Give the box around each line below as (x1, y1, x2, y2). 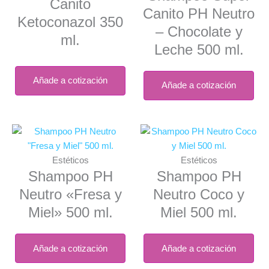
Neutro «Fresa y (19, 186, 122, 202)
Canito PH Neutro (143, 5, 255, 22)
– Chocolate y (155, 23, 243, 40)
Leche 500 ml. (154, 41, 244, 58)
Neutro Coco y (153, 186, 244, 202)
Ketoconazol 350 (17, 14, 123, 30)
